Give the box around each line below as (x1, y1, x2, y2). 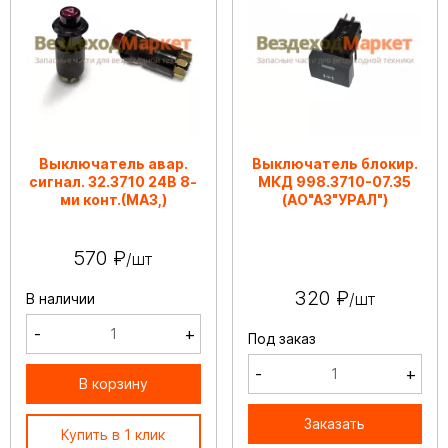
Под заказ (247, 329, 316, 347)
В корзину (78, 374, 148, 392)
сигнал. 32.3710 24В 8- (29, 172, 198, 190)
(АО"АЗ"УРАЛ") (281, 190, 388, 208)
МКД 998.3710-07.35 (258, 172, 412, 190)
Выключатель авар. (38, 154, 188, 172)
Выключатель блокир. (251, 154, 418, 172)
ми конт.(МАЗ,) (59, 190, 167, 208)
